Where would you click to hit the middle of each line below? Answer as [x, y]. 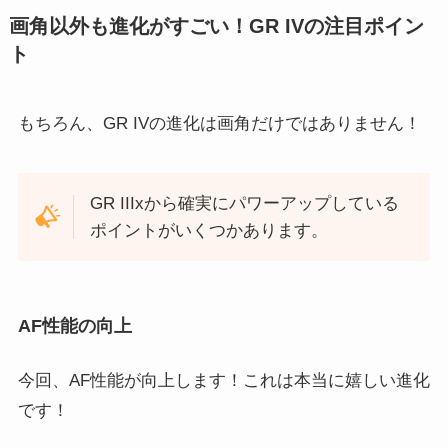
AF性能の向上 [74, 326]
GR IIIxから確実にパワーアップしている [245, 203]
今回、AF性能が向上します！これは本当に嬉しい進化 [223, 381]
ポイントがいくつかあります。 [209, 230]
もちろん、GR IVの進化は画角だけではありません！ [219, 123]
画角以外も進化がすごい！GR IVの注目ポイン [216, 25]
